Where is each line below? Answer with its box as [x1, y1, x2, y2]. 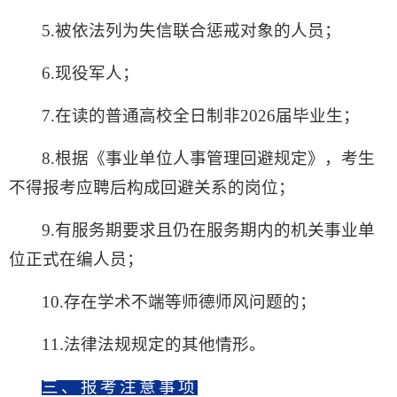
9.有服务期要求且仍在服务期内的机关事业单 [42, 221, 376, 240]
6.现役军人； [42, 64, 140, 83]
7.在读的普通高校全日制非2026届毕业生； [42, 106, 361, 126]
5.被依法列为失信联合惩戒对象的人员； [42, 21, 342, 41]
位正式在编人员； [9, 250, 144, 269]
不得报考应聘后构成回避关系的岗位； [9, 178, 295, 198]
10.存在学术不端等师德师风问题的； [42, 292, 317, 312]
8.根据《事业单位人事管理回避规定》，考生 [42, 149, 376, 168]
